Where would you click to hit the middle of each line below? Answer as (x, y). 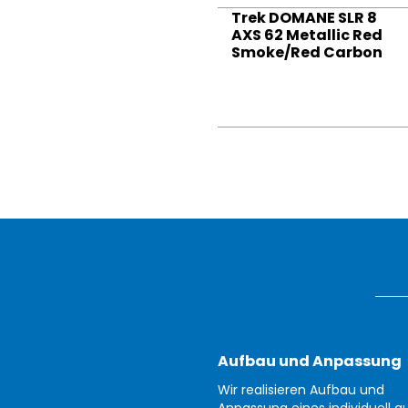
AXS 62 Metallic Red (307, 36)
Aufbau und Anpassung (310, 362)
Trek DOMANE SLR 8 (304, 18)
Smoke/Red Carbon (307, 53)
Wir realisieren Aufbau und (301, 390)
